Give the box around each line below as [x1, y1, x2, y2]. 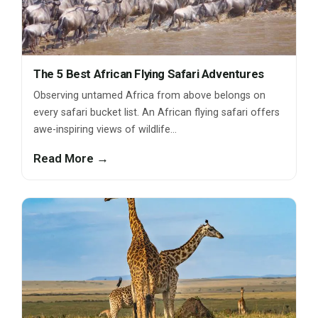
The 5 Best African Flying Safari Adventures [33, 67, 264, 82]
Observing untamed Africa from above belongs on [33, 89, 265, 102]
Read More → [33, 151, 109, 166]
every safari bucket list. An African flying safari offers [33, 106, 280, 119]
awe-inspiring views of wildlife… [33, 124, 177, 136]
